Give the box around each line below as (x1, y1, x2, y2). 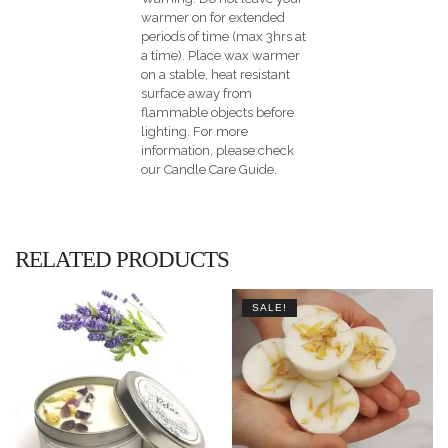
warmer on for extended (141, 9, 286, 25)
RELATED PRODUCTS (15, 246, 229, 272)
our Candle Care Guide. (141, 161, 278, 177)
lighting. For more (141, 123, 249, 139)
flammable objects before (141, 104, 295, 120)
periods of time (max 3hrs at (141, 28, 307, 44)
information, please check (141, 142, 295, 158)
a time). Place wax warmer (141, 47, 301, 63)
